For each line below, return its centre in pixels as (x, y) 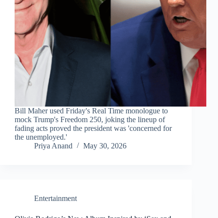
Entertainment (55, 199)
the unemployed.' (41, 137)
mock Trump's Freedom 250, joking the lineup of (90, 120)
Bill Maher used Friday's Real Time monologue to (91, 111)
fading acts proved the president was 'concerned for (93, 128)
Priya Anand (53, 146)
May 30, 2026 (105, 146)
